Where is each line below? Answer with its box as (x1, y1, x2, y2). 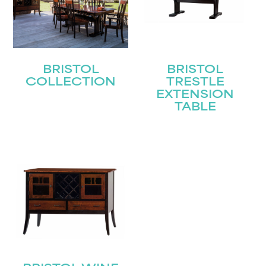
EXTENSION (156, 89, 235, 101)
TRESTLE (166, 77, 224, 88)
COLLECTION (26, 77, 116, 88)
